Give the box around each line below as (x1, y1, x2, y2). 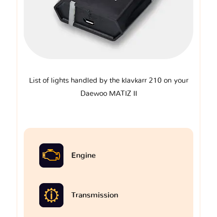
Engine (71, 151, 96, 159)
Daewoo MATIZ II (80, 90, 137, 97)
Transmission (71, 191, 118, 199)
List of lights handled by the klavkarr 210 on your (29, 77, 188, 84)
